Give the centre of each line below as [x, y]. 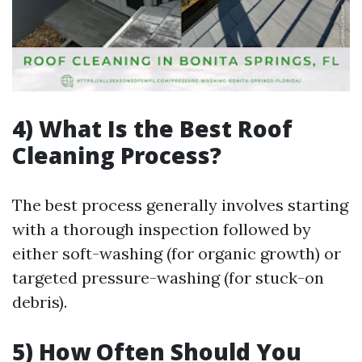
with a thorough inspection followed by [162, 229]
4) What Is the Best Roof [152, 128]
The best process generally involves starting [180, 205]
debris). [40, 302]
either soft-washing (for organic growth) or [177, 253]
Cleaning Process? [117, 155]
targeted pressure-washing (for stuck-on [168, 278]
